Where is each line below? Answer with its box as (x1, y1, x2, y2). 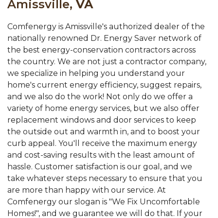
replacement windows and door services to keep (7, 115, 196, 125)
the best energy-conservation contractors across (7, 45, 196, 55)
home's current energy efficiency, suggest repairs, (7, 80, 201, 90)
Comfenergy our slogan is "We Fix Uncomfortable (7, 197, 200, 207)
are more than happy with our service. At (7, 185, 166, 195)
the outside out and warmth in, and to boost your (7, 127, 200, 137)
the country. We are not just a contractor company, (7, 57, 206, 67)
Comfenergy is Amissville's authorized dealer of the (7, 22, 205, 32)
